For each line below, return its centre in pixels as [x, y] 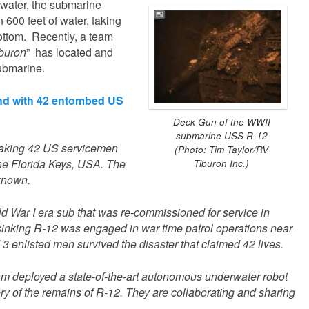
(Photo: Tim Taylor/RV [221, 150]
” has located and [70, 52]
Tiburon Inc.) [221, 163]
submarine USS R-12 [221, 136]
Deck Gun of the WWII [221, 122]
